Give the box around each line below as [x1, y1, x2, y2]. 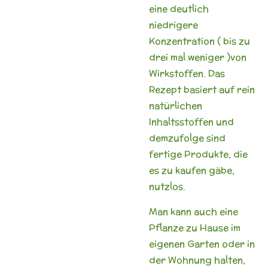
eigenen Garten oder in [149, 237, 255, 250]
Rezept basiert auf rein [149, 83, 255, 96]
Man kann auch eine [149, 205, 238, 218]
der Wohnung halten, [149, 253, 245, 266]
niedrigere [149, 18, 198, 31]
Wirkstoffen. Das [149, 66, 225, 80]
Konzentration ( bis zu [149, 34, 250, 47]
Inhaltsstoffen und [149, 115, 234, 128]
